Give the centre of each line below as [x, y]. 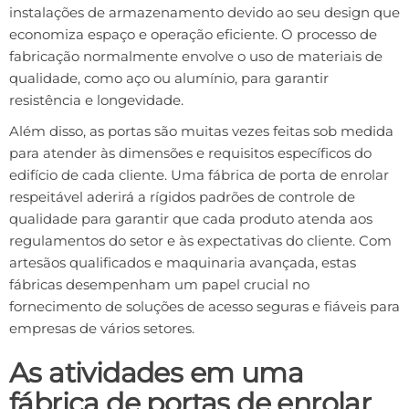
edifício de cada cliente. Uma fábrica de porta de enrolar [199, 175]
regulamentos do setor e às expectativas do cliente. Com [200, 241]
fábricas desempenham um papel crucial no [159, 284]
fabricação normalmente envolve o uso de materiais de [196, 56]
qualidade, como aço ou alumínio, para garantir [169, 78]
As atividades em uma [156, 373]
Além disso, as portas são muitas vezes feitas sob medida [201, 131]
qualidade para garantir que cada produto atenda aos [191, 219]
